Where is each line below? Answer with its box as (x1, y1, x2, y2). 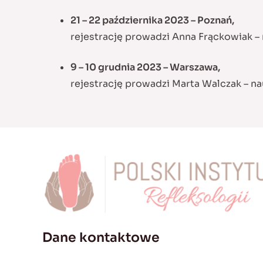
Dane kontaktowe (42, 230, 160, 246)
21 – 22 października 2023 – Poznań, (70, 14, 234, 27)
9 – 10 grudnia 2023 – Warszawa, (70, 61, 220, 74)
